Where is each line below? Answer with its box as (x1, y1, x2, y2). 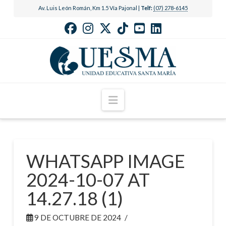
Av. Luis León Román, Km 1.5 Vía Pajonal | (38, 4, 141, 11)
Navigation (117, 92, 168, 105)
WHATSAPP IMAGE (26, 150, 185, 173)
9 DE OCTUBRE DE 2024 (32, 213, 121, 222)
